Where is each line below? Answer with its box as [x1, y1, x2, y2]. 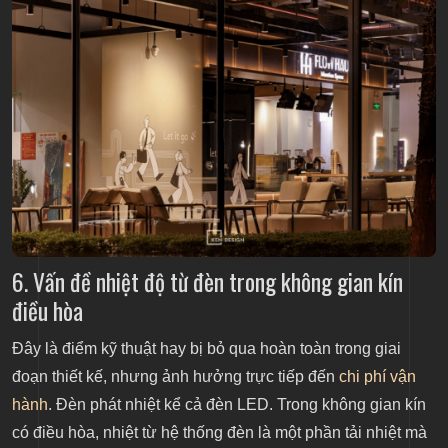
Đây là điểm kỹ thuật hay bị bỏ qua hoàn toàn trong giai [12, 340, 401, 358]
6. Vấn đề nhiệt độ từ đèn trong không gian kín [12, 264, 403, 300]
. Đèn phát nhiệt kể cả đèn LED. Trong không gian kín [48, 396, 426, 414]
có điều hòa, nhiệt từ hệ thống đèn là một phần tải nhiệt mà [12, 424, 427, 442]
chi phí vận [339, 368, 416, 386]
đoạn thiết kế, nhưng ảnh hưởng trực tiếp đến [12, 368, 339, 386]
